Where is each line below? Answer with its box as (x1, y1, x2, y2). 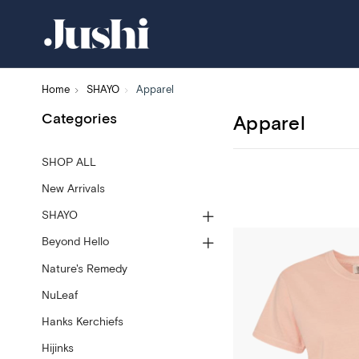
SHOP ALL (41, 157, 96, 169)
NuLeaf (41, 289, 78, 301)
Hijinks (41, 342, 74, 354)
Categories (41, 112, 117, 127)
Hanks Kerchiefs (41, 316, 123, 328)
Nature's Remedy (41, 263, 127, 275)
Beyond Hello (41, 236, 109, 248)
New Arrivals (41, 184, 105, 196)
